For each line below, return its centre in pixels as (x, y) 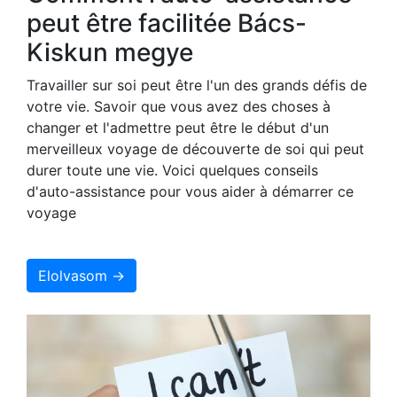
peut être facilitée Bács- (167, 23)
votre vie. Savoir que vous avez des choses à (179, 106)
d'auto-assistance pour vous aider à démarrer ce (190, 191)
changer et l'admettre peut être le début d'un (178, 127)
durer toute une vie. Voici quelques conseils (172, 170)
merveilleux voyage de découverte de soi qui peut (195, 148)
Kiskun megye (110, 52)
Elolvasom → (82, 275)
